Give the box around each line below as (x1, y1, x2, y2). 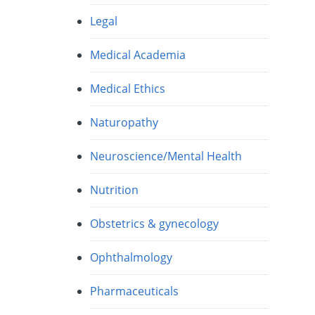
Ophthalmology (90, 249, 173, 265)
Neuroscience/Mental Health (90, 148, 243, 164)
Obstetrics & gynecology (90, 215, 219, 231)
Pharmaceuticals (90, 283, 179, 299)
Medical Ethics (90, 80, 166, 96)
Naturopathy (90, 114, 159, 130)
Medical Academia (90, 46, 186, 63)
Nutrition (90, 181, 139, 198)
